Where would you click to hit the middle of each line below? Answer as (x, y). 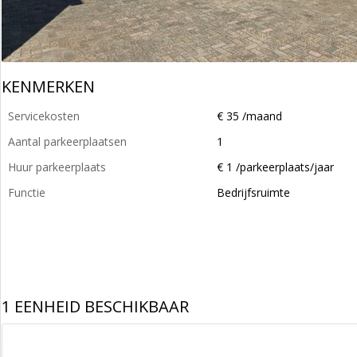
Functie (27, 192)
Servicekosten (44, 116)
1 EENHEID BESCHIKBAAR (95, 306)
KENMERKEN (48, 86)
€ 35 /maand (249, 116)
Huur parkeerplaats (57, 167)
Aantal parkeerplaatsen (67, 141)
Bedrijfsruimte (253, 192)
